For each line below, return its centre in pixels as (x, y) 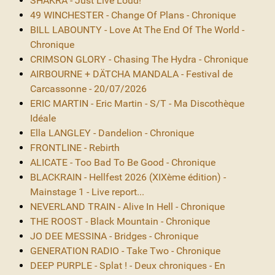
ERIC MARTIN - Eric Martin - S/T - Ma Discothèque (137, 103)
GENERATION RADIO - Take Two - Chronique (125, 250)
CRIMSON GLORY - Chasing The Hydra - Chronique (139, 59)
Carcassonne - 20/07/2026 (88, 88)
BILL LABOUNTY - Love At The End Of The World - (137, 29)
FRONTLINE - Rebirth (75, 147)
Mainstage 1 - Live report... (87, 192)
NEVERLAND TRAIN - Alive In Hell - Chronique (127, 206)
